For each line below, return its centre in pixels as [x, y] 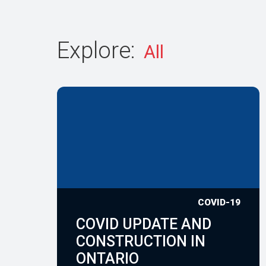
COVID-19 [219, 203]
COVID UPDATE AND [144, 224]
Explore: [99, 50]
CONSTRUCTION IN [141, 242]
